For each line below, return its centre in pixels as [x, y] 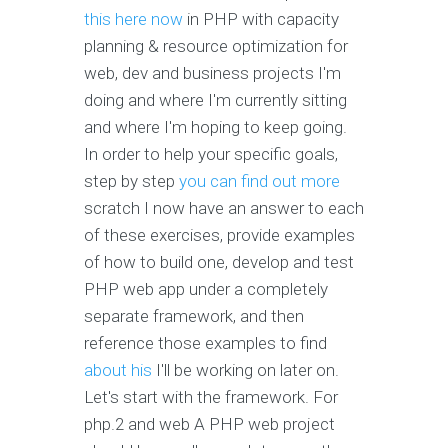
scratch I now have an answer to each [224, 208]
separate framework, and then [194, 316]
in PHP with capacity [261, 19]
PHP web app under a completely [206, 289]
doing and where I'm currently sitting [215, 100]
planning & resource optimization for [216, 46]
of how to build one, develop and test [219, 262]
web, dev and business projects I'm [212, 73]
